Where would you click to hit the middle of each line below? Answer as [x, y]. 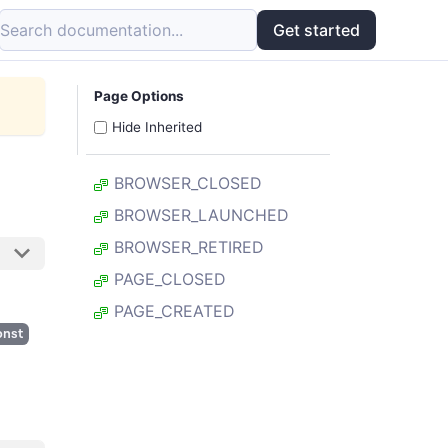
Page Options [139, 96]
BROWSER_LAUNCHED [199, 215]
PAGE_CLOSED [167, 279]
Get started [316, 30]
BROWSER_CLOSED [185, 183]
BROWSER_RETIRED [186, 247]
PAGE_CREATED [172, 311]
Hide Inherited [157, 127]
